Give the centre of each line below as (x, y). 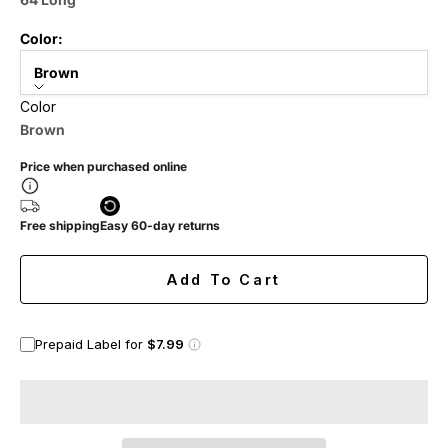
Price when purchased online (103, 167)
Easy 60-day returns (160, 226)
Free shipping (60, 226)
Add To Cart (224, 280)
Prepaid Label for (91, 344)
